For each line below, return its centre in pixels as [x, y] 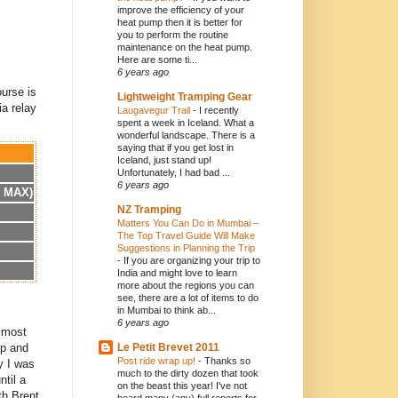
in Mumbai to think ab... [167, 310]
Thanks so [227, 361]
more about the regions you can [186, 286]
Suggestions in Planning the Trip [186, 248]
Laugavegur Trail [155, 111]
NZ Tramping [149, 210]
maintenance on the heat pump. [185, 48]
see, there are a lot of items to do [188, 298]
